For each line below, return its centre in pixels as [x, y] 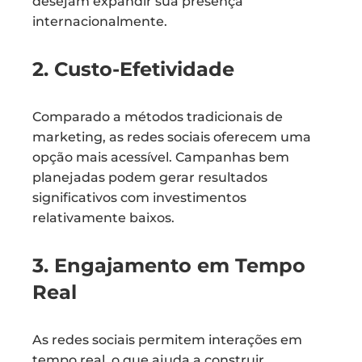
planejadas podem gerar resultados [150, 177]
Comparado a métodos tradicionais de [158, 117]
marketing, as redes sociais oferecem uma [172, 137]
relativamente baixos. [103, 218]
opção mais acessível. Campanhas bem [161, 157]
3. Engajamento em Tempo [169, 265]
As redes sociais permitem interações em [167, 340]
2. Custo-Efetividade [133, 69]
